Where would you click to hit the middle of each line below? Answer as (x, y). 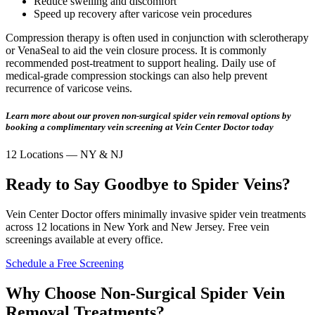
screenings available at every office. (84, 239)
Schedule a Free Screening (65, 263)
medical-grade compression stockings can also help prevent (136, 75)
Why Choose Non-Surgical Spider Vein (145, 293)
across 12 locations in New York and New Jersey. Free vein (137, 226)
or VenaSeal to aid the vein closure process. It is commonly (136, 50)
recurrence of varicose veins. (69, 88)
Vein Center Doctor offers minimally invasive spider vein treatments (156, 214)
